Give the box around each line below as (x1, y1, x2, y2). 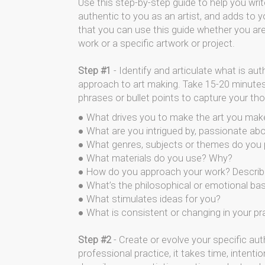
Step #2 (78, 234, 111, 245)
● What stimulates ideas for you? (78, 193, 221, 205)
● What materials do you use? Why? (78, 153, 232, 164)
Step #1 (78, 65, 111, 76)
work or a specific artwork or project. (78, 38, 235, 49)
